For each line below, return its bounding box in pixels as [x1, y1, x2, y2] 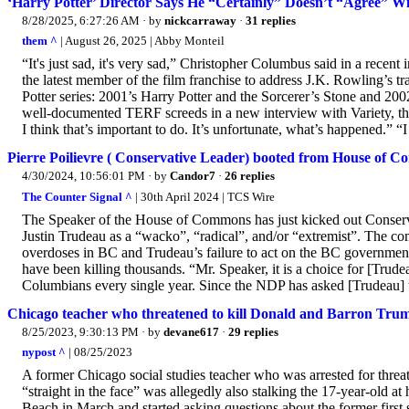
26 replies [225, 169, 275, 184]
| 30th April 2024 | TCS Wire [132, 189, 275, 204]
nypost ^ [22, 345, 66, 360]
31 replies [246, 13, 296, 27]
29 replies [228, 324, 278, 339]
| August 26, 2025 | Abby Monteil [58, 34, 225, 48]
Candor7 [170, 169, 215, 184]
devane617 [163, 324, 219, 339]
